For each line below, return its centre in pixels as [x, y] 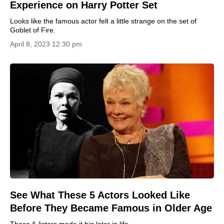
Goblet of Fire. [33, 30]
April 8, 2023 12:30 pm [46, 44]
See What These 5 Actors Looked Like [100, 195]
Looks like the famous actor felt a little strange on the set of [103, 21]
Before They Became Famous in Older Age [111, 208]
